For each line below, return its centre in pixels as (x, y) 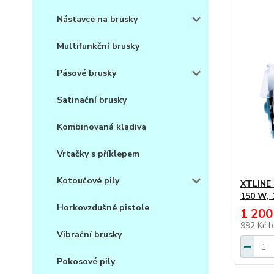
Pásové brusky (87, 73)
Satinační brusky (92, 100)
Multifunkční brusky (98, 46)
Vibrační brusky (89, 235)
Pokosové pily (86, 262)
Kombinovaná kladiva (102, 127)
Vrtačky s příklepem (98, 154)
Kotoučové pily (88, 181)
